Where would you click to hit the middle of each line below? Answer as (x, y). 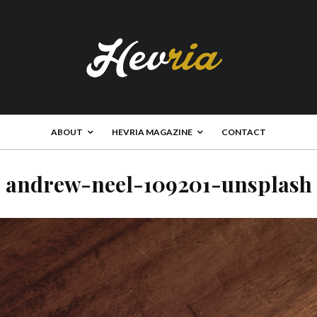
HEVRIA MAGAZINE (152, 132)
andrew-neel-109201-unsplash (158, 184)
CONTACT (244, 132)
